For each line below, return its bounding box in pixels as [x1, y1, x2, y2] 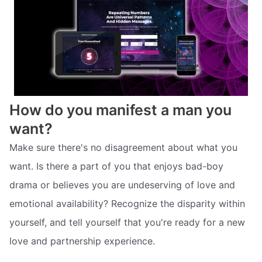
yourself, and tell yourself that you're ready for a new [9, 216, 245, 228]
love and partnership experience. [9, 235, 155, 247]
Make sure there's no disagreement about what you [9, 141, 237, 153]
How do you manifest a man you [9, 101, 232, 119]
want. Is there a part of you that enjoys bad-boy [9, 160, 223, 172]
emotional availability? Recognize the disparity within [9, 197, 245, 209]
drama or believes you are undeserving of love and [9, 178, 235, 191]
